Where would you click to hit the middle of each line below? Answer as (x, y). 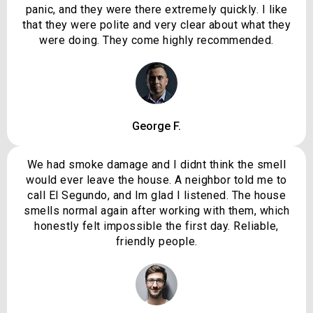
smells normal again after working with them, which (156, 211)
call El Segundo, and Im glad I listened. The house (156, 196)
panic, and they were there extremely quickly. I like (156, 10)
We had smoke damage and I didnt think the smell (156, 165)
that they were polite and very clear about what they (156, 25)
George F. (156, 126)
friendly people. (156, 242)
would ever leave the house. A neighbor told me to (156, 180)
